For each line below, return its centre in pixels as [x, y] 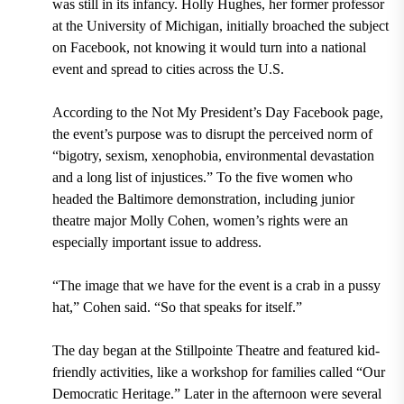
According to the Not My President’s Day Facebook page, [217, 112]
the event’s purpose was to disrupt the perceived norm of [212, 133]
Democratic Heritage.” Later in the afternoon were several [216, 393]
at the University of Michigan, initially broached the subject [220, 25]
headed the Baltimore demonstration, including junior [203, 198]
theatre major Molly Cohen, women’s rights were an [200, 220]
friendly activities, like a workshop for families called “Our [218, 372]
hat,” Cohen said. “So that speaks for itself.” [177, 307]
